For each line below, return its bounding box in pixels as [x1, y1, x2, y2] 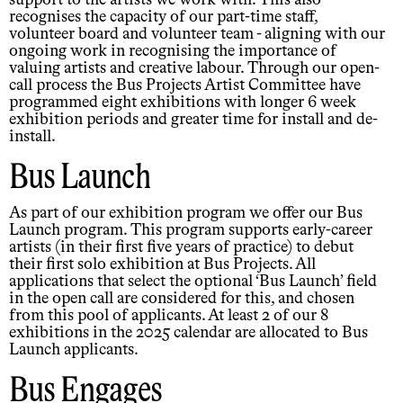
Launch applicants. [9, 341, 139, 358]
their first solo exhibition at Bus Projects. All [9, 255, 316, 273]
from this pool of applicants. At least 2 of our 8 [9, 307, 328, 324]
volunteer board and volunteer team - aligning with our [9, 26, 385, 43]
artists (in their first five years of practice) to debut [9, 238, 354, 255]
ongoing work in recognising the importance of [9, 43, 336, 60]
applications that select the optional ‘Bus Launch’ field [9, 273, 377, 290]
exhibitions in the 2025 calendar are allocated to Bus [9, 324, 368, 341]
